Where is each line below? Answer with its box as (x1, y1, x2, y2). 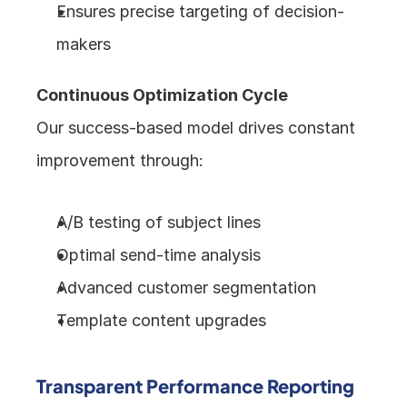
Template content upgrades (56, 311, 267, 331)
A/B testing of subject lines (56, 213, 262, 233)
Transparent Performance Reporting (36, 374, 355, 398)
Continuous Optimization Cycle (36, 85, 289, 105)
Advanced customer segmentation (56, 278, 317, 298)
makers (56, 35, 112, 55)
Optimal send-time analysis (56, 245, 262, 265)
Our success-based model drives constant (36, 118, 356, 138)
